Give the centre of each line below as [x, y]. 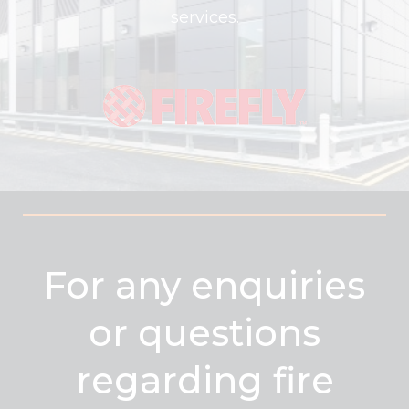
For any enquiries [204, 286]
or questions [204, 333]
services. [204, 17]
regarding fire [204, 381]
